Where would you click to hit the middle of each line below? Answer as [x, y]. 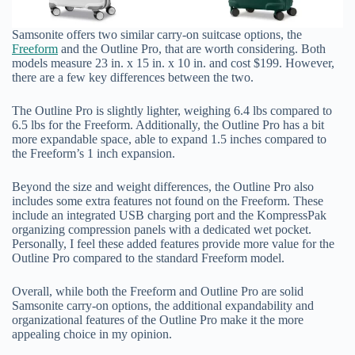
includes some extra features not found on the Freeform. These [168, 200]
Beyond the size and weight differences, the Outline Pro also [163, 186]
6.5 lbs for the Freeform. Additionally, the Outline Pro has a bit [168, 124]
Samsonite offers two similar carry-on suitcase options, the [157, 34]
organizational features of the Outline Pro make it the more [158, 319]
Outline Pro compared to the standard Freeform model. [148, 258]
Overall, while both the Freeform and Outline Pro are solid [158, 291]
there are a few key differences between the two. [133, 77]
